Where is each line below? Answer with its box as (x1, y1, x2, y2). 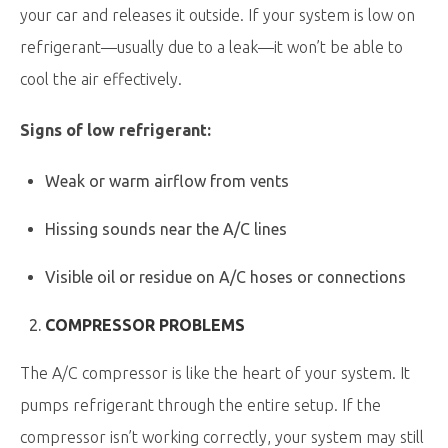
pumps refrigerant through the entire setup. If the (20, 396, 381, 414)
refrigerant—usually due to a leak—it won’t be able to (20, 38, 403, 56)
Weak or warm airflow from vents (45, 172, 289, 190)
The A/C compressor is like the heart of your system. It (20, 364, 410, 382)
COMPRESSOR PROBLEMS (45, 316, 245, 334)
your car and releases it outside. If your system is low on (20, 6, 415, 24)
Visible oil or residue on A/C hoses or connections (45, 268, 406, 286)
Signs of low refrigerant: (20, 121, 211, 139)
